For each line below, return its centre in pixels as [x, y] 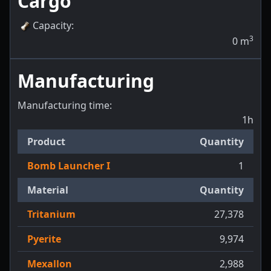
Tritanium [51, 214]
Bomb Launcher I [69, 166]
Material [48, 190]
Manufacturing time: [65, 106]
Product [46, 142]
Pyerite [44, 239]
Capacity [52, 25]
